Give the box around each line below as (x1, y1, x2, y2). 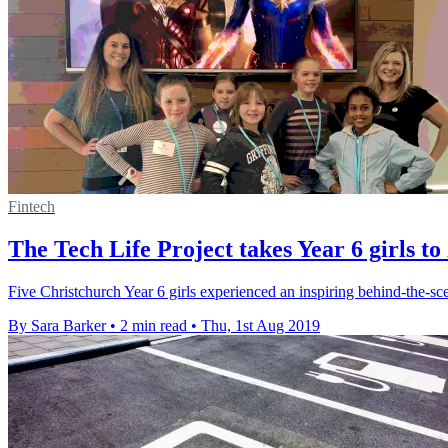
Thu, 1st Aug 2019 (201, 317, 320, 335)
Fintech (8, 198, 55, 216)
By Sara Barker (8, 317, 106, 335)
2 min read (120, 317, 187, 335)
